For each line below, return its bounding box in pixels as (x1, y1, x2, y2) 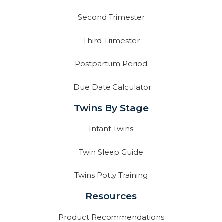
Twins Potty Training (74, 170, 148, 180)
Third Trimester (82, 36, 140, 46)
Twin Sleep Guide (79, 147, 143, 157)
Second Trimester (77, 12, 145, 22)
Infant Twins (89, 124, 133, 134)
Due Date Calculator (73, 82, 151, 92)
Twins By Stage (73, 102, 149, 114)
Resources (85, 190, 137, 202)
